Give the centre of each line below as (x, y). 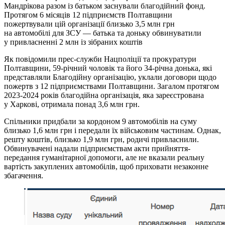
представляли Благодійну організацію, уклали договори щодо (110, 77)
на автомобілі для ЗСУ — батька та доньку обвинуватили (103, 33)
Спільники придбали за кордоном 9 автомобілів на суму (100, 121)
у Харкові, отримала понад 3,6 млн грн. (72, 104)
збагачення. (24, 175)
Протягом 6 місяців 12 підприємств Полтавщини (88, 15)
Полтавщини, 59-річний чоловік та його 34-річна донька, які (108, 68)
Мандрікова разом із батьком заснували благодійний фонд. (105, 6)
